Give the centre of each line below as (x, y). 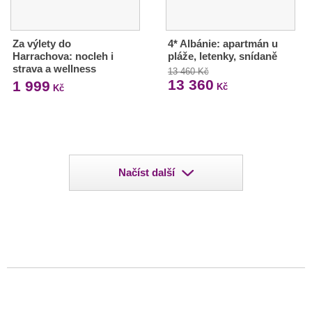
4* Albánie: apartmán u (223, 44)
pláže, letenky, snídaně (222, 56)
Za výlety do (42, 44)
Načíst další (147, 173)
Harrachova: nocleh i (63, 56)
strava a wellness (54, 69)
